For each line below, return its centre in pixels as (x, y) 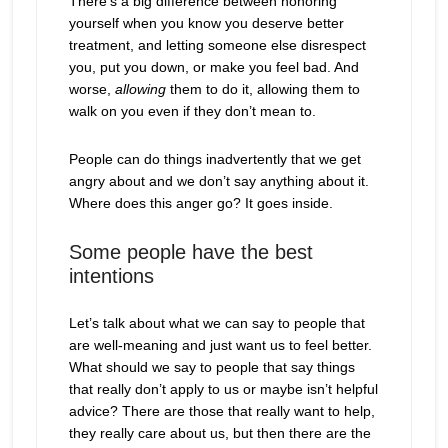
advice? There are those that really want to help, (221, 411)
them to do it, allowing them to (264, 89)
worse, (91, 89)
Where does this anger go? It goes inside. (200, 203)
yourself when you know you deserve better (206, 23)
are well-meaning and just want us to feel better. (220, 345)
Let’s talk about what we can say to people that (216, 323)
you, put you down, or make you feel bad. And (213, 67)
